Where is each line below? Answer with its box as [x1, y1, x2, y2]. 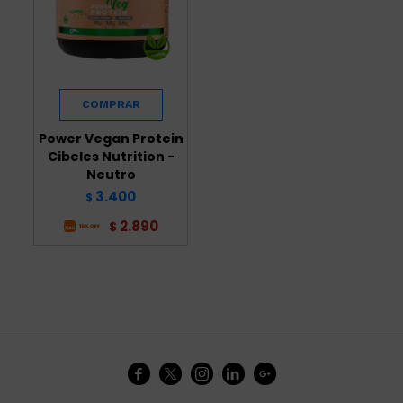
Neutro [85, 165, 136, 184]
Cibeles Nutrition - [47, 147, 175, 166]
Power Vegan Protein [38, 129, 184, 148]
